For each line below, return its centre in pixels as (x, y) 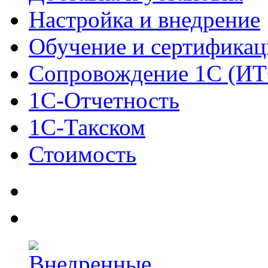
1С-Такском (87, 127)
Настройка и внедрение (144, 19)
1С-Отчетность (104, 100)
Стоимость (83, 154)
